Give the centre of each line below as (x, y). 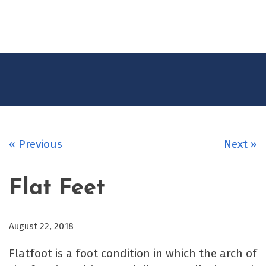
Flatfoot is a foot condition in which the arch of (133, 253)
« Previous (36, 144)
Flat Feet (57, 189)
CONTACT (218, 17)
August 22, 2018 (41, 226)
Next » (240, 144)
